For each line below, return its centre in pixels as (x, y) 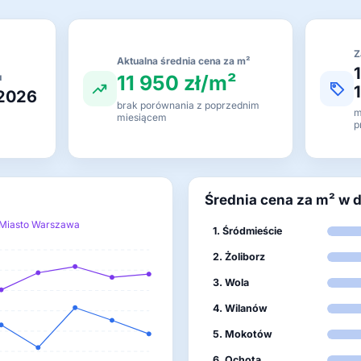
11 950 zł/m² (176, 83)
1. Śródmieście (247, 231)
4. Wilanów (240, 308)
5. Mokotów (243, 334)
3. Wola (231, 282)
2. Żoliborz (239, 257)
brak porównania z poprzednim (188, 105)
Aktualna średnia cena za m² (183, 60)
